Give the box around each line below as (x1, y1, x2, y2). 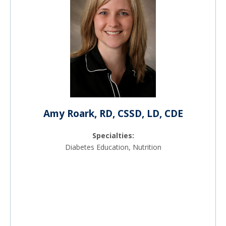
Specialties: (92, 130, 134, 140)
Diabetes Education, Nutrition (65, 142, 161, 152)
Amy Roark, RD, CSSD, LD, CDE (43, 106, 183, 120)
